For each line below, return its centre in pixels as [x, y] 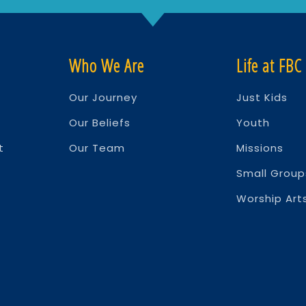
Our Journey [103, 98]
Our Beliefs [100, 123]
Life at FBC [269, 66]
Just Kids [262, 98]
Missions [260, 148]
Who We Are [107, 66]
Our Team [97, 148]
